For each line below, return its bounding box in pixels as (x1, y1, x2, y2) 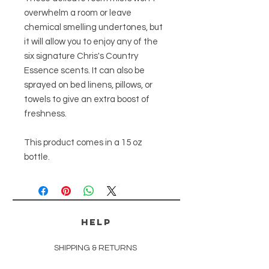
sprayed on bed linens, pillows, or (24, 80, 153, 89)
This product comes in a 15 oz (24, 138, 142, 147)
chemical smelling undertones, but (24, 22, 163, 32)
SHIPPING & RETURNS (53, 243, 137, 252)
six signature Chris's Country (24, 51, 138, 61)
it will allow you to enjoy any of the (24, 37, 158, 46)
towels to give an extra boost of (24, 94, 150, 104)
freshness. (24, 109, 67, 118)
